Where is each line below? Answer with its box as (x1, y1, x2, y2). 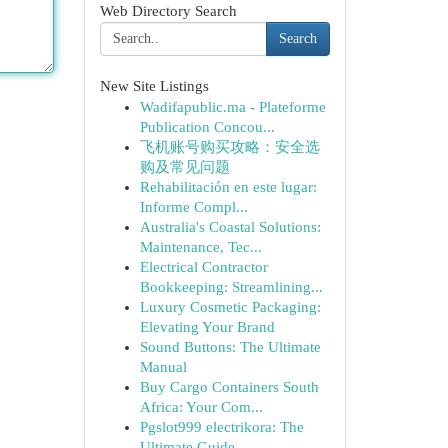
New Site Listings (99, 78, 209, 94)
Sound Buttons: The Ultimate (139, 339, 321, 355)
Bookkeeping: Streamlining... (139, 279, 323, 295)
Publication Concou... (139, 119, 275, 135)
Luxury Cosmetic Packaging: (139, 299, 321, 315)
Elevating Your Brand (139, 319, 275, 335)
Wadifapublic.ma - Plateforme (139, 99, 326, 115)
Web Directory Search (99, 3, 237, 19)
